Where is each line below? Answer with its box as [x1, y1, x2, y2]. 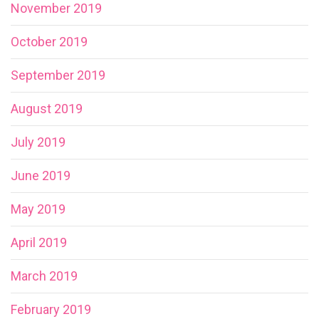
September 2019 [11, 67, 105, 83]
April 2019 [11, 234, 67, 250]
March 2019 [11, 268, 78, 283]
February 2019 [11, 301, 91, 317]
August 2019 [11, 100, 83, 116]
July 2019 [11, 134, 66, 150]
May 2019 [11, 201, 66, 216]
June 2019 [11, 167, 70, 183]
